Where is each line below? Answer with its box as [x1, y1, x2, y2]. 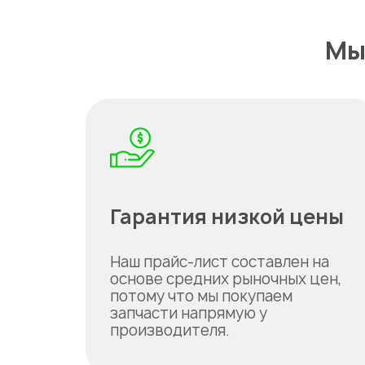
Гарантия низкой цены [110, 203, 344, 231]
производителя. [110, 320, 230, 341]
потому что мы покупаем [110, 286, 292, 306]
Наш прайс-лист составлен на [110, 252, 329, 272]
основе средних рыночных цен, [110, 269, 341, 289]
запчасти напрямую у [110, 303, 267, 323]
